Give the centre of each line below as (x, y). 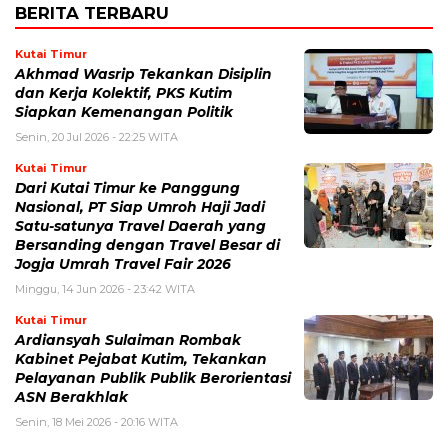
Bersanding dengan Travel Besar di (147, 245)
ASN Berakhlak (71, 397)
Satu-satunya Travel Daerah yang (140, 226)
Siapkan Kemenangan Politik (124, 112)
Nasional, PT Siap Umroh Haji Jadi (140, 207)
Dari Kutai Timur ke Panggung (127, 188)
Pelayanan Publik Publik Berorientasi (153, 378)
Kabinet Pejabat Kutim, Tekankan (141, 359)
